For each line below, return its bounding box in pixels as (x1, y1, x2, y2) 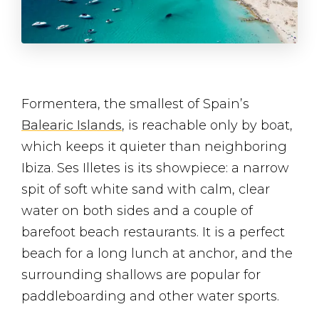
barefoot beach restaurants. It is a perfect (21, 224, 285, 241)
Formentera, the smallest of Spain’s (21, 96, 249, 113)
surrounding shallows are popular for (21, 267, 261, 283)
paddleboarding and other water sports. (21, 288, 279, 305)
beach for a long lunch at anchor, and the (21, 246, 293, 262)
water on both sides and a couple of (21, 203, 253, 219)
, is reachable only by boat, (122, 117, 293, 134)
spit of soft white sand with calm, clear (21, 182, 270, 198)
